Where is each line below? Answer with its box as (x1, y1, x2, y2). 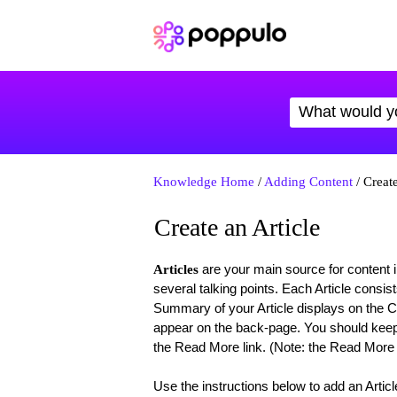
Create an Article (153, 214, 320, 241)
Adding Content (263, 175, 353, 189)
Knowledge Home (152, 175, 254, 189)
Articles (152, 262, 198, 276)
